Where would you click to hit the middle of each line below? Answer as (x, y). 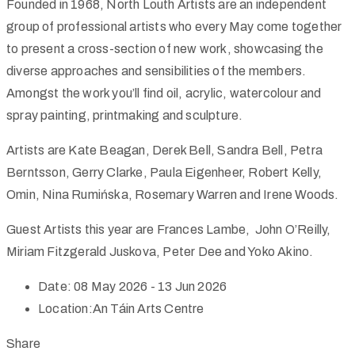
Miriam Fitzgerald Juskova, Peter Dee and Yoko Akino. (160, 251)
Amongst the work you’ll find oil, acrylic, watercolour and (164, 93)
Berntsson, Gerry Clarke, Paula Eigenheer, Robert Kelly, (164, 172)
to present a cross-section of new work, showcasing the (165, 48)
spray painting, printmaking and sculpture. (125, 115)
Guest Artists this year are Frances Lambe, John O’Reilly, (170, 229)
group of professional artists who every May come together (174, 26)
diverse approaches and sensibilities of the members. (157, 71)
